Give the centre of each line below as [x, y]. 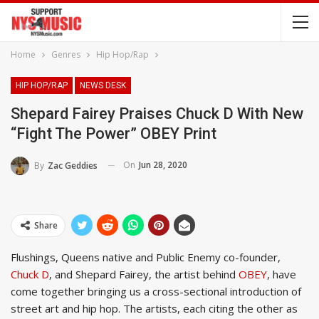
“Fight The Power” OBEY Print [114, 134]
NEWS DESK [103, 85]
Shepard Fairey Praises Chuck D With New [157, 114]
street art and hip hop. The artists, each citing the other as [154, 308]
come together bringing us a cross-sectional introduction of [156, 291]
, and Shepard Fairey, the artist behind [144, 274]
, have [282, 274]
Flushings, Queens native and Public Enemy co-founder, [146, 257]
